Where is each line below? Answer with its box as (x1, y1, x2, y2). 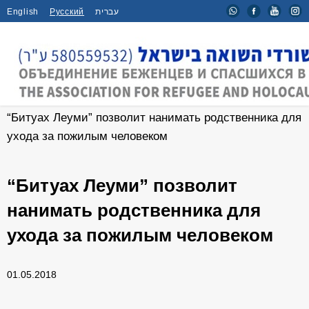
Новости (61, 92, 106, 106)
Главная (7, 92, 50, 106)
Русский (50, 7, 85, 17)
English (7, 7, 39, 17)
